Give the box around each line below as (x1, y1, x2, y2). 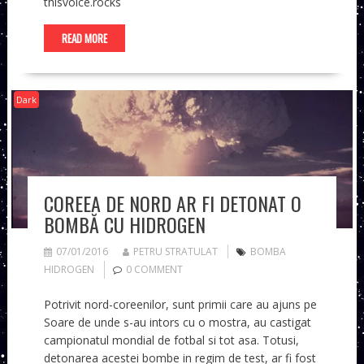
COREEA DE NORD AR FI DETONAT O (43, 188, 301, 218)
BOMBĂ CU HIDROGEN (43, 209, 206, 239)
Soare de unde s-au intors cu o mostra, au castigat (43, 314, 311, 330)
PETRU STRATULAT (132, 244, 218, 258)
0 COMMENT (125, 262, 183, 276)
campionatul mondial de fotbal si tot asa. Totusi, (43, 331, 299, 348)
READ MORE (61, 29, 107, 46)
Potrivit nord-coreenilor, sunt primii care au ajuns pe (43, 296, 317, 312)
